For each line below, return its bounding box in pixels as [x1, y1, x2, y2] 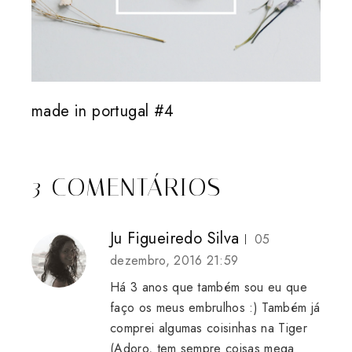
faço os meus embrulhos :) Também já [110, 299, 321, 317]
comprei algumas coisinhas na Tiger [110, 319, 307, 338]
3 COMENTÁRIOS [31, 172, 222, 203]
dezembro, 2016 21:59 [110, 251, 239, 270]
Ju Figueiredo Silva [110, 227, 240, 251]
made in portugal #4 [31, 100, 174, 123]
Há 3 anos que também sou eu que [110, 278, 307, 297]
